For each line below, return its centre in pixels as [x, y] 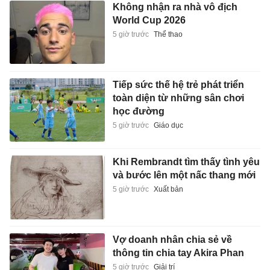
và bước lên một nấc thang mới [184, 175]
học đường [138, 111]
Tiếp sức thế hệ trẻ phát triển [178, 84]
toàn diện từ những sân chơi [178, 98]
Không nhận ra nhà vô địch [175, 7]
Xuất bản [168, 190]
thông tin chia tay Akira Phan [178, 253]
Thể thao [168, 35]
